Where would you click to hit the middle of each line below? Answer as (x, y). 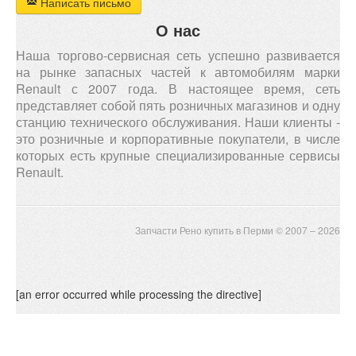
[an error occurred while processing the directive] (139, 294)
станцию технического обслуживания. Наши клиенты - (178, 122)
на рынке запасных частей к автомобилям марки (178, 72)
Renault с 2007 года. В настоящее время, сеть (178, 89)
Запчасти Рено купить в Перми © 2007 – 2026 (238, 230)
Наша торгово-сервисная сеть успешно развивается (178, 55)
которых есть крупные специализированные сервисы (178, 155)
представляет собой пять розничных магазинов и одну (178, 105)
